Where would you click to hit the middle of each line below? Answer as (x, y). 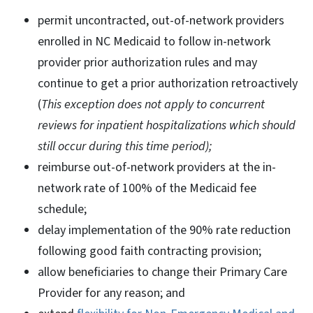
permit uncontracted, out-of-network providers (161, 20)
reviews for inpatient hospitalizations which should (167, 125)
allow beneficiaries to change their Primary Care (162, 272)
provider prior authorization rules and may (147, 62)
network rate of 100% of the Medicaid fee (147, 188)
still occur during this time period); (126, 146)
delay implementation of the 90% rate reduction (164, 230)
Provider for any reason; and (113, 293)
